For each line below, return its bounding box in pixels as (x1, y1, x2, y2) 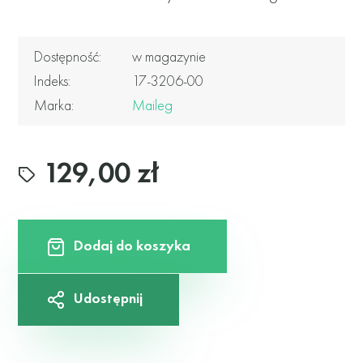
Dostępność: (34, 47, 102, 66)
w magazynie (132, 47, 207, 66)
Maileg (132, 96, 173, 115)
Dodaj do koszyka (74, 236, 191, 255)
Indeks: (34, 71, 71, 91)
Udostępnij (74, 288, 143, 308)
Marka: (34, 96, 75, 115)
